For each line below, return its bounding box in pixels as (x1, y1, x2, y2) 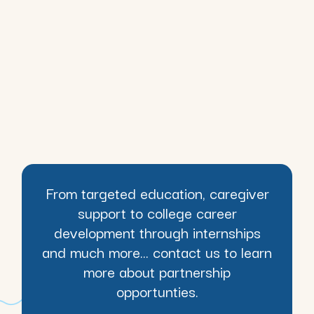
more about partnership (83, 260, 231, 282)
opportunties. (116, 280, 198, 302)
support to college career (77, 201, 237, 224)
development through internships (53, 221, 261, 243)
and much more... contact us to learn (42, 240, 272, 263)
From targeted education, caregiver (45, 182, 269, 204)
